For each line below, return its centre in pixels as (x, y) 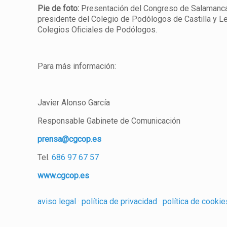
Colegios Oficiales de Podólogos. (98, 30)
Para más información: (77, 66)
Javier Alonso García (74, 103)
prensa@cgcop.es (70, 139)
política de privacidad (119, 201)
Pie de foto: (59, 8)
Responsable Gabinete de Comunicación (109, 121)
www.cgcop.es (64, 176)
